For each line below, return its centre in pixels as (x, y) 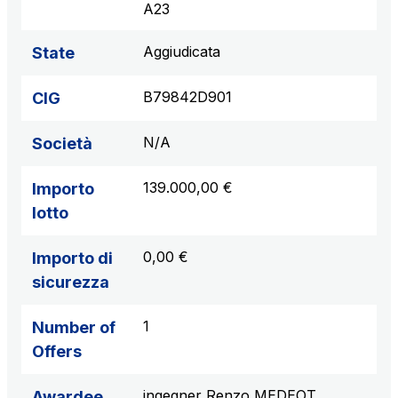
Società (62, 144)
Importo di (72, 259)
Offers (57, 352)
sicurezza (71, 283)
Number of (74, 328)
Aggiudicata (182, 52)
